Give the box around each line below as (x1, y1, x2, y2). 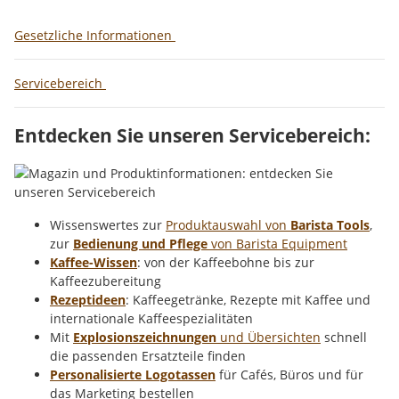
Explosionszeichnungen (73, 328, 216, 346)
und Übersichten (216, 328, 321, 346)
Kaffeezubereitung (50, 272, 161, 289)
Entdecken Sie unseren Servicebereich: (14, 122, 370, 148)
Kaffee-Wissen (50, 253, 137, 271)
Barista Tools (290, 216, 370, 233)
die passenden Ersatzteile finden (50, 346, 246, 364)
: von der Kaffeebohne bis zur (137, 253, 314, 271)
